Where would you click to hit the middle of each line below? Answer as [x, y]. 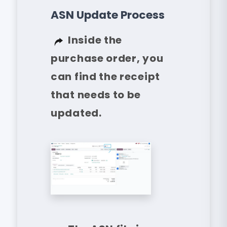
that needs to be [96, 95]
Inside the [95, 40]
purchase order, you [107, 59]
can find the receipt [105, 77]
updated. [76, 113]
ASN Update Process [108, 15]
